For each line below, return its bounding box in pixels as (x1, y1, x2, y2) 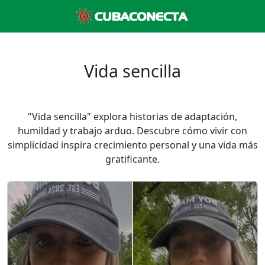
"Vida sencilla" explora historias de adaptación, (28, 110, 237, 123)
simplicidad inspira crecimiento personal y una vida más (7, 138, 258, 151)
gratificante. (105, 153, 160, 166)
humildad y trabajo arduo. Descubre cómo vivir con (18, 124, 247, 137)
